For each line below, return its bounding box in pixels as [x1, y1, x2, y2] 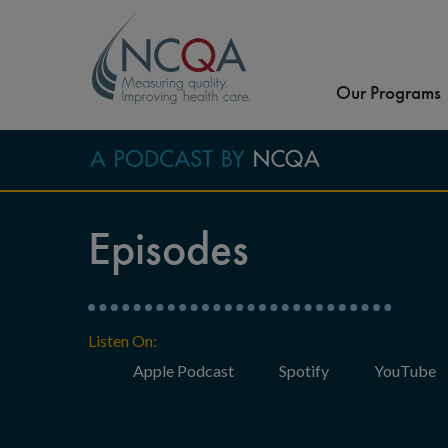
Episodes [88, 219, 249, 278]
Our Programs [336, 80, 441, 105]
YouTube [374, 360, 436, 380]
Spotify [279, 360, 329, 380]
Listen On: [88, 330, 157, 350]
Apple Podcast [133, 360, 234, 380]
